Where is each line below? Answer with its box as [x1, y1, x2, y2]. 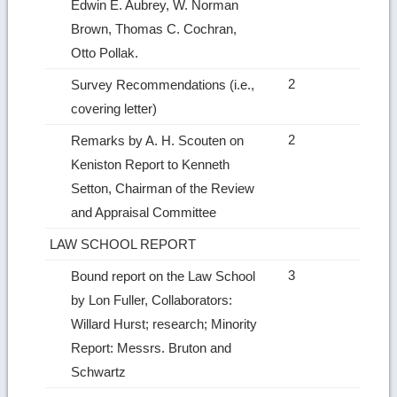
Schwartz [71, 363, 130, 379]
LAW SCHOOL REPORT [50, 236, 200, 252]
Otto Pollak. [71, 44, 143, 60]
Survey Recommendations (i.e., [71, 76, 255, 92]
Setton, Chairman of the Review [71, 180, 255, 196]
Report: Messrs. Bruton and [71, 339, 232, 355]
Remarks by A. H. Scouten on [71, 132, 245, 148]
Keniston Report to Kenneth [71, 156, 230, 172]
